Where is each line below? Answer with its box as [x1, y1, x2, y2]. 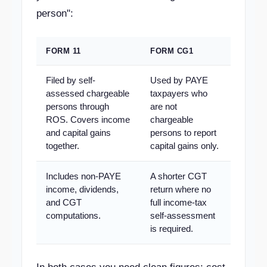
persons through [46, 101, 109, 111]
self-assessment [150, 210, 215, 221]
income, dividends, [46, 184, 119, 194]
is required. [150, 223, 193, 234]
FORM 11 [46, 46, 81, 55]
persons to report [150, 128, 216, 138]
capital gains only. [150, 141, 219, 151]
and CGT [46, 197, 82, 207]
